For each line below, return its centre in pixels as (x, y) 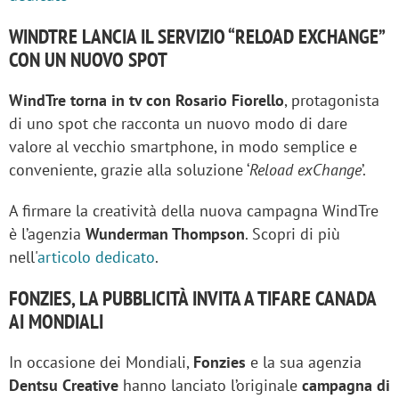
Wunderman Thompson (165, 233)
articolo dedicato (96, 256)
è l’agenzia (47, 233)
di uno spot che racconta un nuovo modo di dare (178, 123)
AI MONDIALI (56, 321)
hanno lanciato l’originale (210, 385)
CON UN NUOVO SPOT (88, 59)
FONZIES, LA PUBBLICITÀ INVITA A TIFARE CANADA (192, 297)
